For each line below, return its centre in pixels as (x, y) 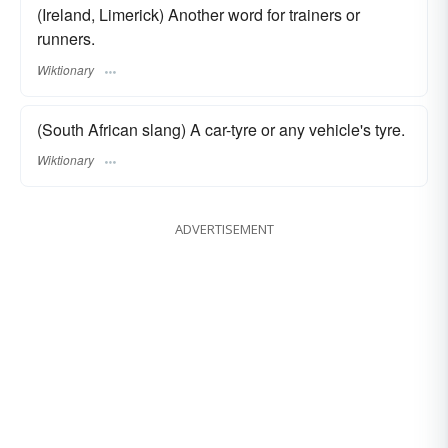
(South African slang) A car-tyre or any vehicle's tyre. (221, 129)
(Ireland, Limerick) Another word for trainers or (198, 15)
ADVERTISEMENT (224, 228)
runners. (66, 39)
